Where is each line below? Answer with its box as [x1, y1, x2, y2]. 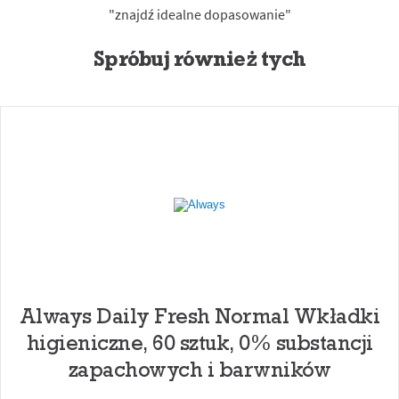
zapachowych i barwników [68, 355, 331, 383]
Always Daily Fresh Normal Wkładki [19, 302, 380, 330]
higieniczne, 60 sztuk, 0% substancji [26, 329, 373, 356]
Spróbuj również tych [94, 45, 305, 72]
